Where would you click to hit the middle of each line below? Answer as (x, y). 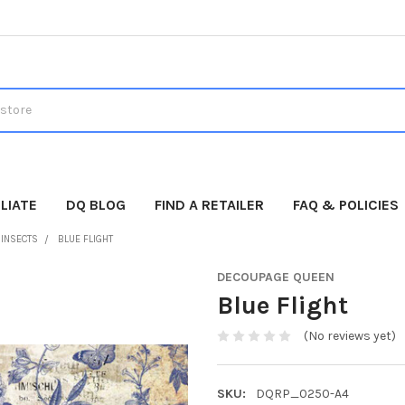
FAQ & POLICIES (346, 204)
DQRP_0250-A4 (302, 394)
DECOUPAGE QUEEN (276, 277)
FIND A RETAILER (210, 204)
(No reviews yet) (349, 336)
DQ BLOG (96, 204)
